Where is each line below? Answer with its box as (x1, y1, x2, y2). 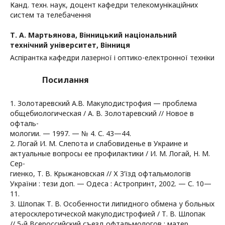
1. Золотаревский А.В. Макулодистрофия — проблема (10, 98, 197, 108)
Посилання (42, 74, 89, 85)
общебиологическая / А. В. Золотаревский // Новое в (10, 108, 194, 118)
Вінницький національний (79, 30, 177, 40)
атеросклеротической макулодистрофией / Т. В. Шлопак (10, 209, 205, 218)
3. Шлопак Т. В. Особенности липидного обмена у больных (10, 199, 214, 208)
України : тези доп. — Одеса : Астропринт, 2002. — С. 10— (10, 179, 211, 188)
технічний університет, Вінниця (10, 40, 130, 50)
